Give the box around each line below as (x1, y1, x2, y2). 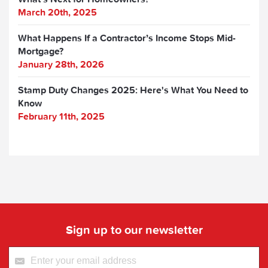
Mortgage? (18, 45, 63, 57)
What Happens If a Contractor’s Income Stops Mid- (18, 32, 236, 44)
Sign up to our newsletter (65, 222, 203, 237)
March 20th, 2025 (18, 6, 97, 18)
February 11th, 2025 (18, 110, 105, 122)
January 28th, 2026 (18, 58, 104, 70)
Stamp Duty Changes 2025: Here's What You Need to (18, 84, 248, 96)
